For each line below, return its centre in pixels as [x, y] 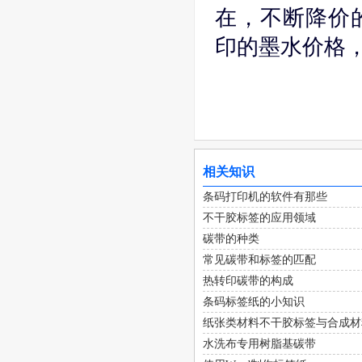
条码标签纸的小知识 [254, 302]
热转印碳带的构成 [248, 281]
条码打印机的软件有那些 [265, 197]
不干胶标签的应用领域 [259, 218]
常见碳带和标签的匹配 [259, 260]
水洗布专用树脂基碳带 [259, 344]
